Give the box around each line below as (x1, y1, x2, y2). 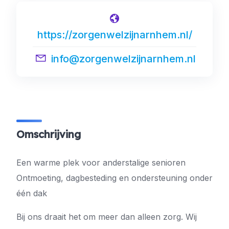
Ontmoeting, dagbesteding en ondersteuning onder (16, 173, 213, 183)
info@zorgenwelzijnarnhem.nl (51, 53, 196, 65)
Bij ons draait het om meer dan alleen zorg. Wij (16, 212, 197, 222)
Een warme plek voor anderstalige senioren (16, 157, 186, 168)
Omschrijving (16, 128, 81, 141)
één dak (16, 188, 47, 198)
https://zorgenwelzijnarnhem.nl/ (37, 29, 192, 41)
